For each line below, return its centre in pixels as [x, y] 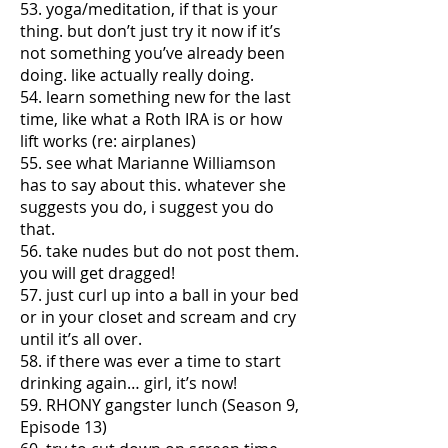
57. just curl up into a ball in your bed [159, 295]
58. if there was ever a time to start [150, 361]
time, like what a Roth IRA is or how [151, 119]
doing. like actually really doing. [137, 75]
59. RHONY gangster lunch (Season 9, [159, 405]
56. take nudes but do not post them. [159, 251]
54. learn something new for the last [155, 97]
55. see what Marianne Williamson [148, 163]
